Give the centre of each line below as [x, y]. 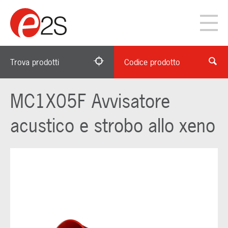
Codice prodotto [152, 62]
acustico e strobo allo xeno [113, 126]
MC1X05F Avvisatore [90, 101]
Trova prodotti [35, 62]
